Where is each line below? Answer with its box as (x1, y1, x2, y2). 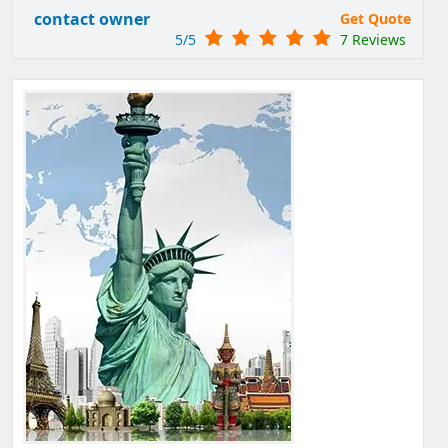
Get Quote (340, 9, 411, 28)
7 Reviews (340, 30, 406, 49)
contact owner (34, 8, 150, 30)
